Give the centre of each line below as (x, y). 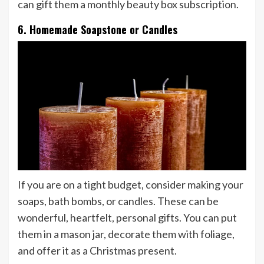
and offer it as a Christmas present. (98, 250)
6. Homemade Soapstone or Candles (98, 30)
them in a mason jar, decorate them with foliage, (126, 234)
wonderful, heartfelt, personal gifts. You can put (127, 217)
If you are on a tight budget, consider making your (131, 184)
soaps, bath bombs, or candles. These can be (118, 201)
